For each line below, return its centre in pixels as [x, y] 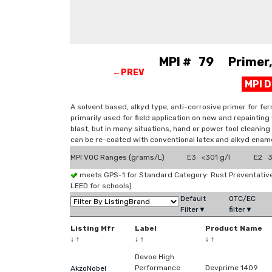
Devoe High [155, 257]
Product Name [234, 228]
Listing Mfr [93, 228]
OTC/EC [242, 199]
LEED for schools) [101, 186]
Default [193, 199]
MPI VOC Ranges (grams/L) [117, 157]
